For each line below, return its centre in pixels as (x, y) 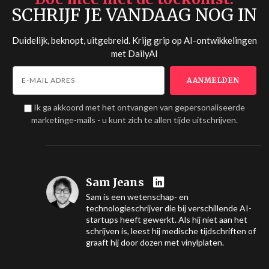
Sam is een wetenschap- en (137, 197)
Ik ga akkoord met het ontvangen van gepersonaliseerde (139, 107)
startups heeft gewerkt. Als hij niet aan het (166, 220)
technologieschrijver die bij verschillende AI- (168, 208)
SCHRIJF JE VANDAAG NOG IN (134, 15)
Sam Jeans (115, 183)
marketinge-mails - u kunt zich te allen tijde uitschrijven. (134, 120)
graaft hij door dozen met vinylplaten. (155, 243)
